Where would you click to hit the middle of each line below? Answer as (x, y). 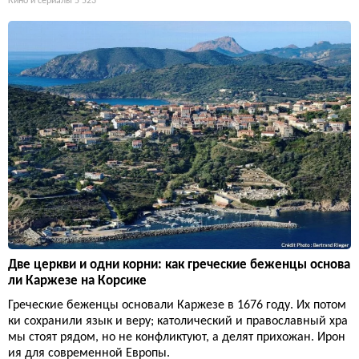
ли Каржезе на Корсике (77, 280)
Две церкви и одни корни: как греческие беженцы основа (179, 264)
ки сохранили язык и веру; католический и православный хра (178, 321)
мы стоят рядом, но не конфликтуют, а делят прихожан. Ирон (177, 337)
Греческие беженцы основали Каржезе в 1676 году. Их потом (177, 305)
